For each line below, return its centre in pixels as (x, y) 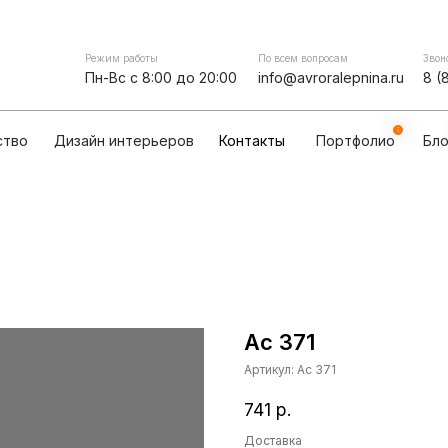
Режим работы (121, 58)
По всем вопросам (303, 58)
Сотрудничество (128, 45)
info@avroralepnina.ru (331, 77)
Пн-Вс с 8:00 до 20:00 (161, 77)
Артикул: (270, 369)
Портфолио (355, 140)
